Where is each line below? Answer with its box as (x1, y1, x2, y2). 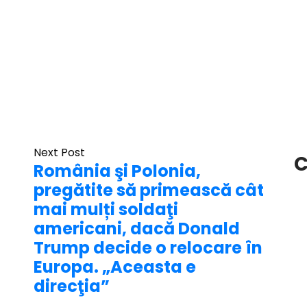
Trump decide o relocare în (34, 236, 262, 259)
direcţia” (34, 275, 110, 297)
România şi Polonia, (34, 160, 201, 182)
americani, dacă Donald (34, 217, 240, 240)
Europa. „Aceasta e (34, 256, 196, 278)
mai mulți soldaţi (34, 198, 178, 221)
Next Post (34, 145, 85, 160)
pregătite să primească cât (34, 179, 264, 201)
